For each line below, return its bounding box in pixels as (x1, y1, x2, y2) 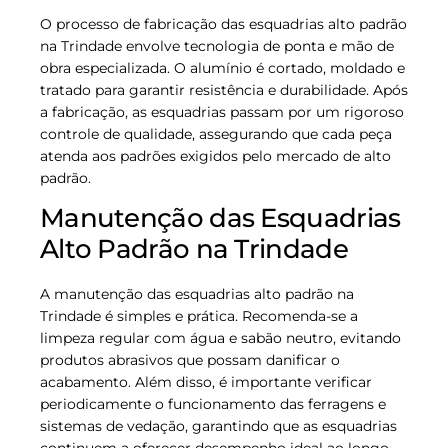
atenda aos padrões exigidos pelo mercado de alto (40, 146, 391, 165)
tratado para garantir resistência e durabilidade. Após (40, 80, 408, 99)
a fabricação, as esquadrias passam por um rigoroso (40, 102, 404, 121)
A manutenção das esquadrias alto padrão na (40, 284, 354, 303)
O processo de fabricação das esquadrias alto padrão (40, 14, 407, 33)
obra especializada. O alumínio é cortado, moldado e (40, 58, 405, 77)
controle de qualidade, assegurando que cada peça (40, 124, 392, 143)
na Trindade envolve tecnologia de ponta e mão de (40, 36, 394, 55)
